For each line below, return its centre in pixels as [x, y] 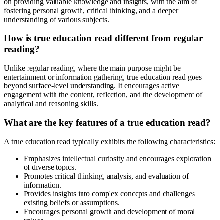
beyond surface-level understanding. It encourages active [92, 86]
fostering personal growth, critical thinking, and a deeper [91, 10]
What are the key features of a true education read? [107, 122]
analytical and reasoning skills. [51, 104]
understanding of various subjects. [56, 19]
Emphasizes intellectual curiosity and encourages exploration [117, 158]
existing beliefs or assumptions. [72, 202]
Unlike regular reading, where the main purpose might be [92, 68]
